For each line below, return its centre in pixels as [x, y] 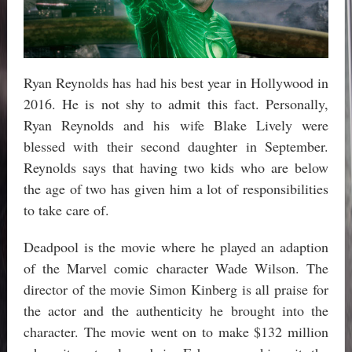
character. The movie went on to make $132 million [176, 332]
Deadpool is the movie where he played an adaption [176, 247]
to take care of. [66, 210]
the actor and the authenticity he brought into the [176, 311]
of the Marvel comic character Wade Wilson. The [176, 268]
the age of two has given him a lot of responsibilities [176, 189]
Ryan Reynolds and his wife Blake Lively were [176, 125]
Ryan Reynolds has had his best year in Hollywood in [176, 83]
